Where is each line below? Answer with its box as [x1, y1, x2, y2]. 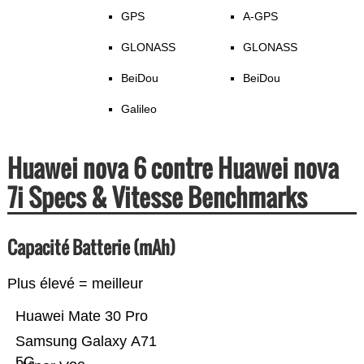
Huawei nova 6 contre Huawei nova [6, 149, 339, 187]
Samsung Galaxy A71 [15, 333, 157, 350]
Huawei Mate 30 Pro [15, 308, 148, 325]
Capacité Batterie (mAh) [6, 234, 175, 261]
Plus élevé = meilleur [6, 275, 143, 292]
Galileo [120, 102, 157, 116]
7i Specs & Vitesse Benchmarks [6, 179, 307, 216]
